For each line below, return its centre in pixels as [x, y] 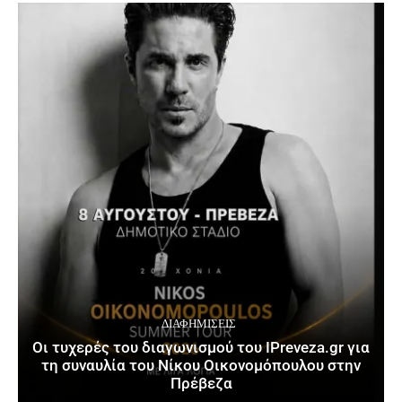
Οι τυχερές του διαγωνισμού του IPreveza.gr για [201, 348]
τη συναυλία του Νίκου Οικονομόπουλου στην [201, 366]
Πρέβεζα [201, 384]
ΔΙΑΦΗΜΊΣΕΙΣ [199, 324]
